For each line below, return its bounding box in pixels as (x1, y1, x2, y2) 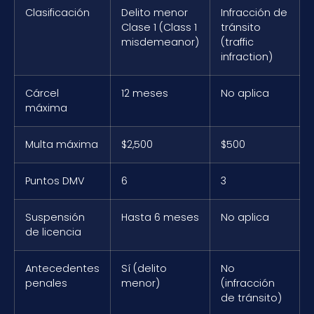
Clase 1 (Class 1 (121, 20, 197, 34)
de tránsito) (221, 290, 282, 305)
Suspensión (25, 210, 85, 224)
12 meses (121, 86, 168, 100)
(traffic (221, 34, 254, 49)
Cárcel (25, 86, 59, 100)
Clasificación (25, 5, 90, 20)
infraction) (221, 49, 273, 64)
